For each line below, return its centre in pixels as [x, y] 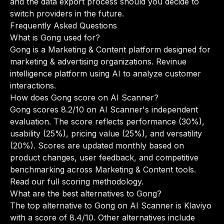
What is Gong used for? [55, 37]
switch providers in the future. [67, 13]
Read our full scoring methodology [76, 181]
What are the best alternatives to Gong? [86, 193]
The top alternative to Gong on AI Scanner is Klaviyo [111, 205]
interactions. [33, 85]
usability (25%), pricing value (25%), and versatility [106, 133]
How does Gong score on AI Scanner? [84, 97]
